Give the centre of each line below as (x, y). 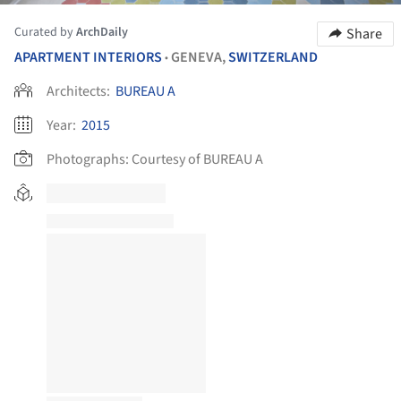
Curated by (45, 33)
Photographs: (88, 160)
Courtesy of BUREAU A (197, 160)
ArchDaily (102, 33)
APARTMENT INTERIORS (88, 58)
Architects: (80, 92)
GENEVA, (200, 58)
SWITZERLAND (273, 58)
